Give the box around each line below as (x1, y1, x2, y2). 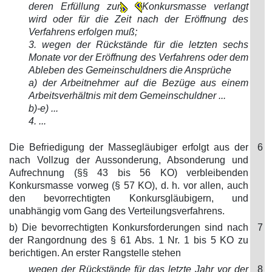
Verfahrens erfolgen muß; (29, 27, 137, 37)
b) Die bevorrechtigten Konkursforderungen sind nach (9, 222, 248, 233)
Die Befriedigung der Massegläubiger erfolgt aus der (9, 142, 248, 152)
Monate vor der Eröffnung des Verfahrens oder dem (29, 52, 248, 63)
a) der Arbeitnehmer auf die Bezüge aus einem (29, 78, 248, 88)
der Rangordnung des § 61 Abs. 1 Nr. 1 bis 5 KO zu (9, 235, 248, 245)
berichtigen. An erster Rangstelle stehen (9, 248, 181, 258)
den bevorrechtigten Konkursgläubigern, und (9, 193, 248, 203)
